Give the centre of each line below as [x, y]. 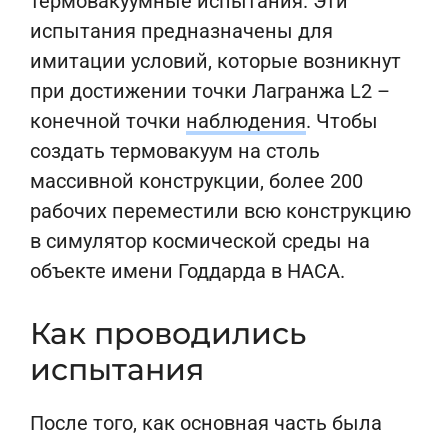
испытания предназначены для [181, 31]
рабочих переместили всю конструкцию [220, 211]
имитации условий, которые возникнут [215, 61]
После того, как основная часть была [206, 423]
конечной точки [108, 121]
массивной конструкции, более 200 [196, 181]
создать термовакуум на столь [175, 151]
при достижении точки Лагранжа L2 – [210, 91]
